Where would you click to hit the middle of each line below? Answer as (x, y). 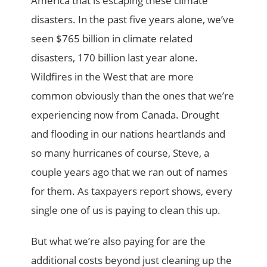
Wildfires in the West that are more (113, 76)
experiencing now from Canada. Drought (125, 114)
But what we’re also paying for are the (119, 241)
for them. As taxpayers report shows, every (132, 191)
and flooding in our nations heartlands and (128, 133)
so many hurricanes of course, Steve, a (120, 153)
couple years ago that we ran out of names (130, 172)
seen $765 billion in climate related (112, 38)
